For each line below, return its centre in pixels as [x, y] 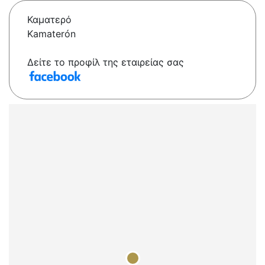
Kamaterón [51, 34]
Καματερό [49, 20]
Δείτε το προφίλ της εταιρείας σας [106, 62]
